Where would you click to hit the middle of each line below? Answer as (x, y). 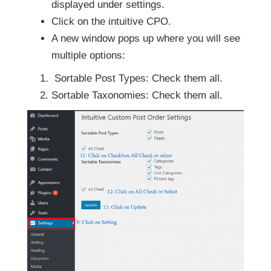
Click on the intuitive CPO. (111, 21)
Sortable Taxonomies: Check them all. (137, 95)
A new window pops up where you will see (146, 38)
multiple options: (88, 55)
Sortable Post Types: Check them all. (137, 78)
